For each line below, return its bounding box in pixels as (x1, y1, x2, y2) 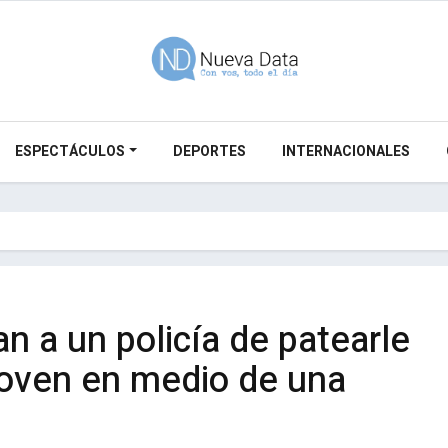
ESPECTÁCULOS (14, 140, 125, 162)
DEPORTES (172, 140, 246, 162)
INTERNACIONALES (281, 140, 410, 162)
